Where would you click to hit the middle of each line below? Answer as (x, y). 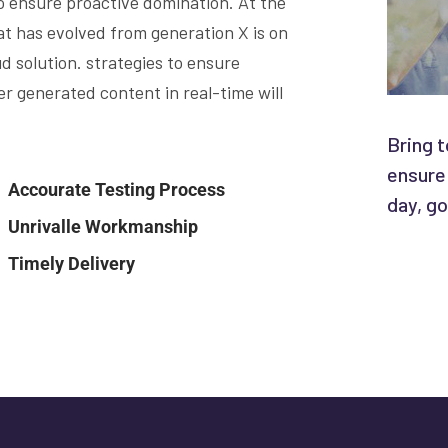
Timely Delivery (71, 263)
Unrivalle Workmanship (103, 226)
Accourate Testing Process (116, 189)
